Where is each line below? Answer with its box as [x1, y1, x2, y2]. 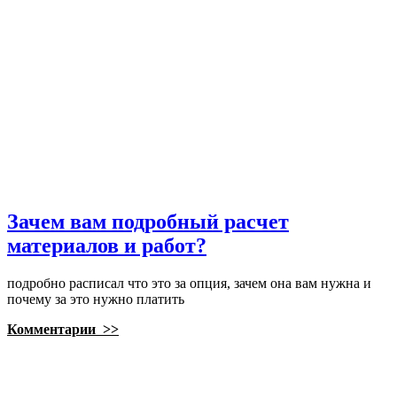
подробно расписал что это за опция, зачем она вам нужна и [7, 276, 371, 292]
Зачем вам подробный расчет [7, 210, 289, 234]
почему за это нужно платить [7, 292, 184, 307]
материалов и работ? [7, 234, 206, 258]
